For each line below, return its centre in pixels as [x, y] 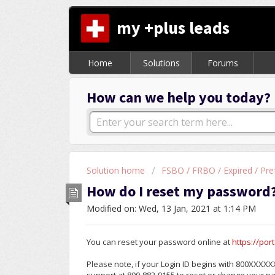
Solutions [161, 63]
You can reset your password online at [159, 242]
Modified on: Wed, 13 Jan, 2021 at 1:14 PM [171, 208]
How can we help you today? [179, 98]
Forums [223, 63]
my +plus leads [173, 27]
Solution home [117, 171]
